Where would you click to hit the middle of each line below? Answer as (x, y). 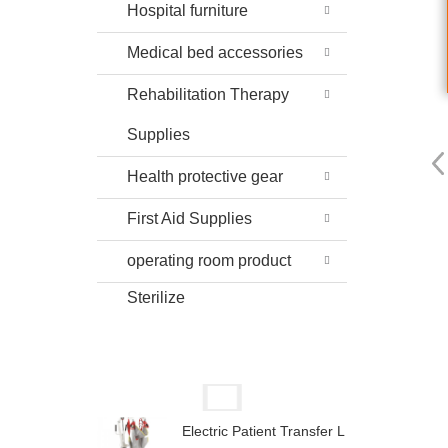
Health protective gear (205, 176)
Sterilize (156, 297)
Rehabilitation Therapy (208, 94)
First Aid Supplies (189, 218)
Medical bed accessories (215, 52)
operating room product (209, 260)
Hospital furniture (187, 10)
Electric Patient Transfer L (263, 430)
